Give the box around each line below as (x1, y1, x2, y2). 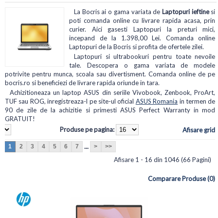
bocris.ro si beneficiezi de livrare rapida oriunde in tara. (5, 78, 160, 87)
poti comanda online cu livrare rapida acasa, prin (69, 16, 216, 24)
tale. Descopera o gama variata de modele (69, 61, 216, 69)
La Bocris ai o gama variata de (74, 7, 162, 16)
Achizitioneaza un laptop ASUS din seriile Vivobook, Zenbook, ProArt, (10, 88, 216, 96)
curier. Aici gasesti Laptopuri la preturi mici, (69, 25, 216, 33)
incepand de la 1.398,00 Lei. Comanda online (69, 34, 216, 42)
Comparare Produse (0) (148, 174, 216, 182)
